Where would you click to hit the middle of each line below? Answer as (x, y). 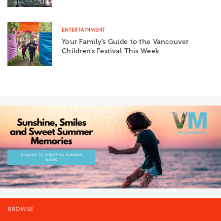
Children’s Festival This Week (110, 51)
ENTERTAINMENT (83, 30)
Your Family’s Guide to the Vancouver (125, 42)
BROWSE (20, 209)
